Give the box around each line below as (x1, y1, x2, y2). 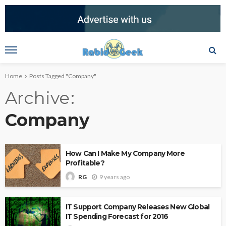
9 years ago (99, 173, 130, 181)
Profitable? (66, 158, 104, 167)
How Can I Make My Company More (66, 149, 185, 157)
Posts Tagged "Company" (29, 72, 96, 80)
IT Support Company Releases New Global (66, 203, 210, 211)
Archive (5, 87, 70, 108)
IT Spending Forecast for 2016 (66, 212, 168, 221)
